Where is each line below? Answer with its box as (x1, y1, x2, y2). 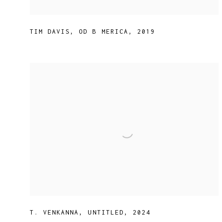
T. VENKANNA (30, 209, 79, 217)
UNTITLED (88, 209, 124, 217)
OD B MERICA (79, 28, 128, 36)
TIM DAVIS (30, 28, 70, 36)
